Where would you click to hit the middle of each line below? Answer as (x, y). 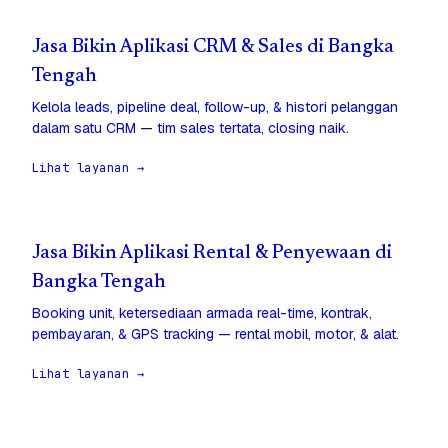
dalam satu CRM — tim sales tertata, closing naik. (190, 128)
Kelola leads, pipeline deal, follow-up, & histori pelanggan (215, 107)
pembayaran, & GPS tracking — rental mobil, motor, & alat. (215, 334)
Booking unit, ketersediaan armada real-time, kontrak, (202, 313)
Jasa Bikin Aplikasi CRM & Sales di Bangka (213, 48)
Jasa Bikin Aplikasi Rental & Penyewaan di (212, 254)
